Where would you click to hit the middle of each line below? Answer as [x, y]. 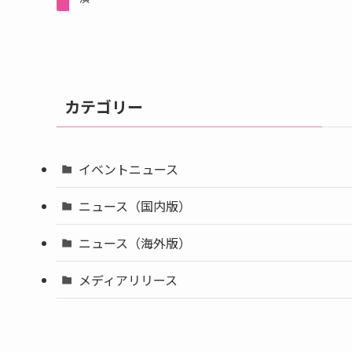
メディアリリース [128, 280]
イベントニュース [128, 169]
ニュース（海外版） [135, 243]
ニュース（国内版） [135, 206]
